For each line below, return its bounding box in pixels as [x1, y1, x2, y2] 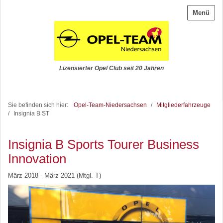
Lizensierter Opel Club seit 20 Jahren [59, 65, 164, 71]
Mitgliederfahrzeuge [156, 102, 211, 108]
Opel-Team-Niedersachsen [74, 102, 147, 108]
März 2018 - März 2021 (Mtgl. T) [8, 172, 101, 179]
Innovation [8, 152, 66, 166]
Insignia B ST [13, 110, 49, 116]
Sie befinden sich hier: [8, 102, 71, 108]
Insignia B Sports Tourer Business [8, 137, 199, 151]
